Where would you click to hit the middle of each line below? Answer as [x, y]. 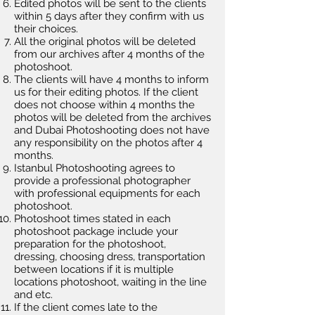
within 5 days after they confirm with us [109, 16]
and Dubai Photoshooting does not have [112, 130]
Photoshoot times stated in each [92, 219]
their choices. [46, 29]
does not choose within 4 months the [104, 105]
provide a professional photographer [102, 181]
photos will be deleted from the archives [112, 117]
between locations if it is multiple [94, 269]
